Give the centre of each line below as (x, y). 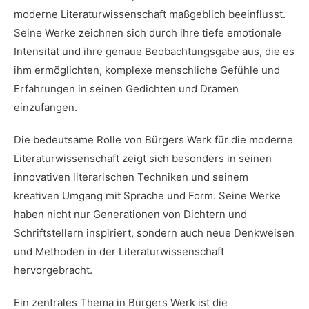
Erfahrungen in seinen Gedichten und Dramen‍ (126, 89)
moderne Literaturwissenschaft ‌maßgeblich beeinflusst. (150, 14)
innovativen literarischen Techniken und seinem (131, 177)
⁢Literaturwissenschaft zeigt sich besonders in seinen (143, 158)
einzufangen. (46, 107)
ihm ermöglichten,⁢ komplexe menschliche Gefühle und (147, 70)
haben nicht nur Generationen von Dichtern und (130, 214)
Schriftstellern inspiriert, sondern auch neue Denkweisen (154, 233)
